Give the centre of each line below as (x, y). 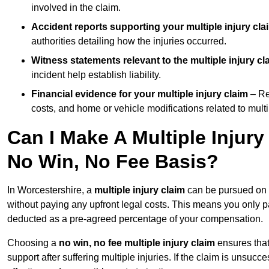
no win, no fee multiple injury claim (137, 243)
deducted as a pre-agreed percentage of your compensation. (135, 219)
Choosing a (33, 243)
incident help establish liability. (96, 75)
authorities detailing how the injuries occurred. (129, 41)
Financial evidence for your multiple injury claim (140, 94)
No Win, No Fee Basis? (113, 162)
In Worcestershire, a (51, 190)
